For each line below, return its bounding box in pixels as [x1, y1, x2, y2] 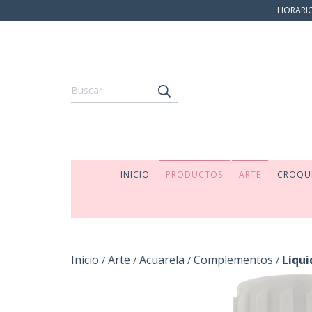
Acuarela [139, 252, 185, 267]
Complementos [194, 252, 273, 267]
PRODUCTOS [165, 169, 223, 180]
